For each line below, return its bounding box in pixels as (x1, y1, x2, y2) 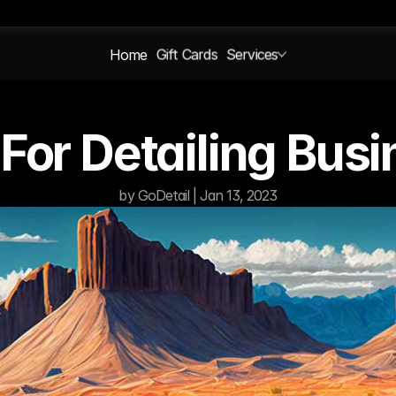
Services (225, 45, 278, 64)
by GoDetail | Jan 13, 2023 (118, 187, 278, 204)
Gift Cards (156, 45, 217, 64)
